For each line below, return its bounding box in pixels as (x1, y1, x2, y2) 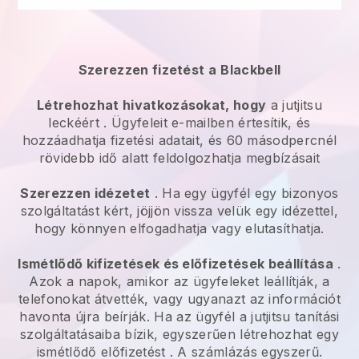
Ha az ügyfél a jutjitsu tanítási (154, 309, 340, 325)
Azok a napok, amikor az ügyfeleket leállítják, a (29, 273, 330, 290)
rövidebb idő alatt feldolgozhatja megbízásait (38, 150, 321, 167)
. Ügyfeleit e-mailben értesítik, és (99, 115, 311, 131)
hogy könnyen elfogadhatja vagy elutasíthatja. (34, 220, 325, 237)
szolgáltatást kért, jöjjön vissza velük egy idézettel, (20, 203, 339, 220)
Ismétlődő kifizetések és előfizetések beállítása (18, 256, 333, 272)
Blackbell (220, 62, 281, 79)
